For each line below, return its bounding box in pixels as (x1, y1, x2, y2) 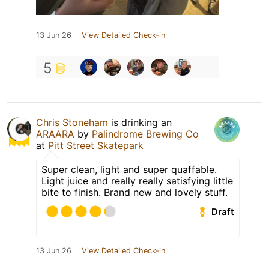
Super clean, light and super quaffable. (41, 163, 217, 176)
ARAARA (36, 128, 74, 141)
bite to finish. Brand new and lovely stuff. (41, 186, 228, 199)
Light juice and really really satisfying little (41, 175, 233, 187)
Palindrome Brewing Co (92, 128, 199, 141)
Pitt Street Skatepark (48, 139, 144, 152)
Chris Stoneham (36, 116, 108, 129)
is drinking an (108, 116, 172, 129)
